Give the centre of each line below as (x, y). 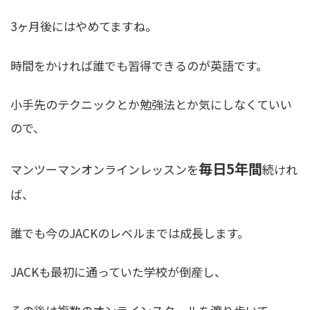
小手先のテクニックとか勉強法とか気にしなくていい (151, 104)
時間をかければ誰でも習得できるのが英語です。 (139, 65)
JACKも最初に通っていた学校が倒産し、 (118, 271)
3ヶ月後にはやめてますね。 (84, 26)
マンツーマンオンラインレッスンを (104, 169)
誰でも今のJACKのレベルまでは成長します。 (130, 232)
